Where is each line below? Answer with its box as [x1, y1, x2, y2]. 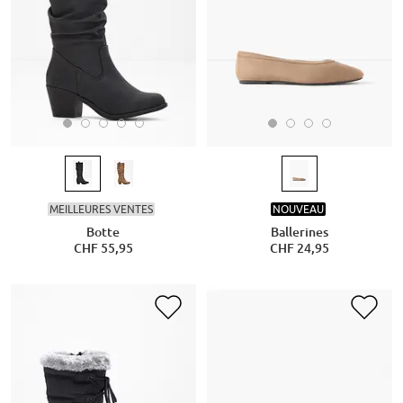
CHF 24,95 [270, 241, 329, 256]
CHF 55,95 [73, 241, 133, 256]
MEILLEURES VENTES [49, 201, 154, 216]
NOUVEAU [272, 201, 324, 216]
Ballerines [271, 225, 328, 240]
